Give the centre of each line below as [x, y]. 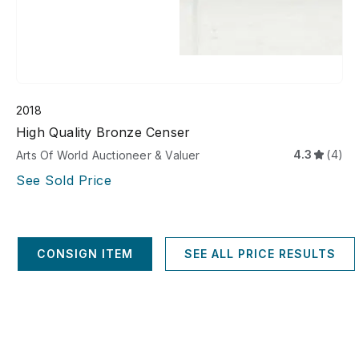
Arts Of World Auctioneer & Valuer [108, 155]
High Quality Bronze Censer [103, 133]
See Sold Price [64, 181]
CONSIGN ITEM [85, 254]
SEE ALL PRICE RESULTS [260, 254]
